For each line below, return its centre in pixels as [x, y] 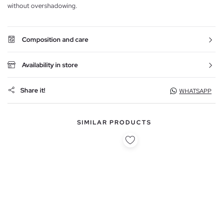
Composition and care [55, 39]
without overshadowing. [42, 5]
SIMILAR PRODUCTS [114, 122]
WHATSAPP [195, 91]
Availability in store [50, 65]
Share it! [33, 91]
